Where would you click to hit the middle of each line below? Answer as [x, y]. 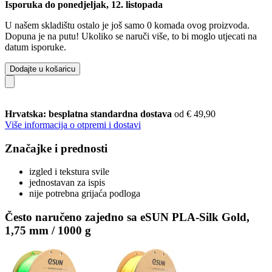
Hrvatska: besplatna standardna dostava [90, 114]
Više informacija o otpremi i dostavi [73, 124]
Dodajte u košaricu [42, 69]
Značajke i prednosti [56, 148]
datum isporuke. [36, 47]
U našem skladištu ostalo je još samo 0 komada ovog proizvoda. [127, 25]
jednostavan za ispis [67, 183]
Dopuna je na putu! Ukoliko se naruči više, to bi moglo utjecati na [131, 36]
